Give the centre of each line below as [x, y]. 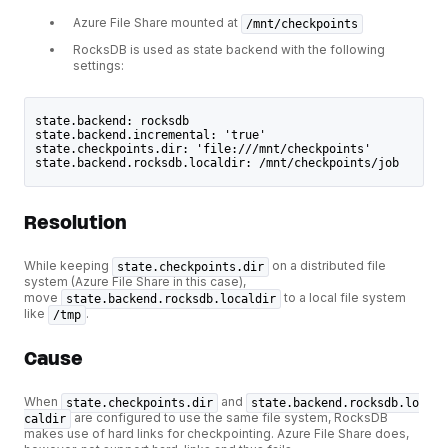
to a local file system [343, 298]
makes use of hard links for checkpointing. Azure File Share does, [216, 434]
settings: [98, 66]
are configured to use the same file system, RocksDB [229, 418]
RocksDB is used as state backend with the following [229, 50]
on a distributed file [327, 266]
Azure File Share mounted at [157, 23]
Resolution [75, 223]
